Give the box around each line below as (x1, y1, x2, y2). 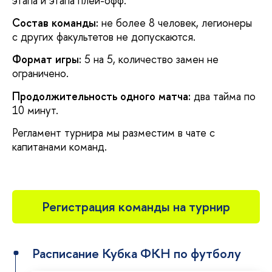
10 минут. (12, 102, 58, 118)
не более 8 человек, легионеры (98, 15, 252, 31)
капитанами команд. (12, 139, 107, 155)
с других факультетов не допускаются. (12, 29, 195, 45)
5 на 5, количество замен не (81, 52, 219, 67)
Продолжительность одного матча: (12, 88, 191, 104)
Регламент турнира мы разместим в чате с (12, 125, 215, 141)
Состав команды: (12, 15, 98, 31)
